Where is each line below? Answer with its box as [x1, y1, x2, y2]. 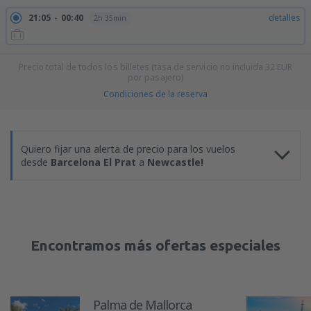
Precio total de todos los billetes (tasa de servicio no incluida [18, 61, 266, 73]
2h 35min [93, 13, 126, 23]
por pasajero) [128, 72, 183, 83]
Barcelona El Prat [51, 155, 136, 169]
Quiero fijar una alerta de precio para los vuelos [21, 142, 235, 155]
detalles [269, 12, 301, 24]
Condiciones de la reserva [103, 88, 208, 100]
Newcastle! [147, 155, 203, 169]
